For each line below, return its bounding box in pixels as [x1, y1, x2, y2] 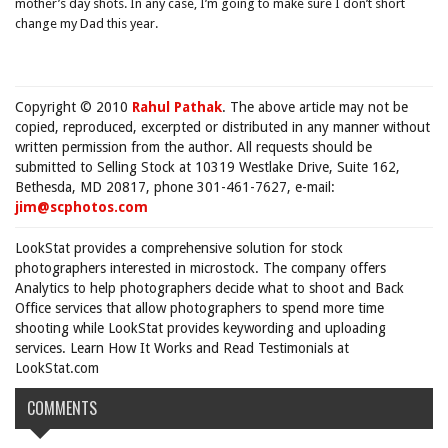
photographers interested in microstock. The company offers [15, 260, 386, 276]
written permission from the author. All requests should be [15, 139, 372, 155]
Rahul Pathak [132, 99, 222, 115]
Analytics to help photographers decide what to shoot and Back [15, 280, 404, 296]
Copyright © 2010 [15, 99, 132, 115]
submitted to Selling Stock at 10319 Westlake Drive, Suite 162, [15, 159, 400, 175]
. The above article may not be [222, 99, 408, 115]
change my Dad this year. [15, 16, 158, 31]
